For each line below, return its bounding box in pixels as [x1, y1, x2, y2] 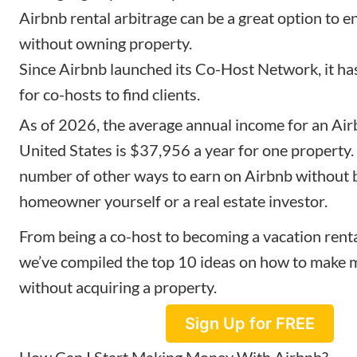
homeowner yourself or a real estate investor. [19, 190, 328, 210]
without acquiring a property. [19, 277, 217, 296]
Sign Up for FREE [184, 313, 315, 333]
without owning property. [19, 33, 192, 53]
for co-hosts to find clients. [19, 84, 200, 104]
